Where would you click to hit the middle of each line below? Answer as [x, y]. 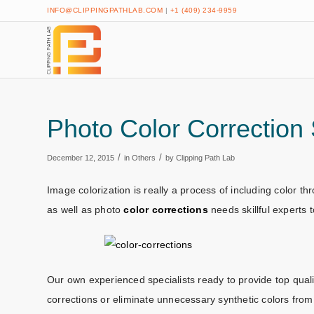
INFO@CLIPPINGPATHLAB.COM [105, 10]
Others [144, 158]
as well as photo [86, 209]
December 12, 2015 [81, 158]
